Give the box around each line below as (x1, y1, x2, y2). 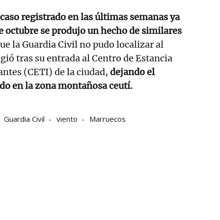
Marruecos (89, 113, 126, 124)
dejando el (108, 66, 155, 78)
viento (56, 113, 78, 124)
